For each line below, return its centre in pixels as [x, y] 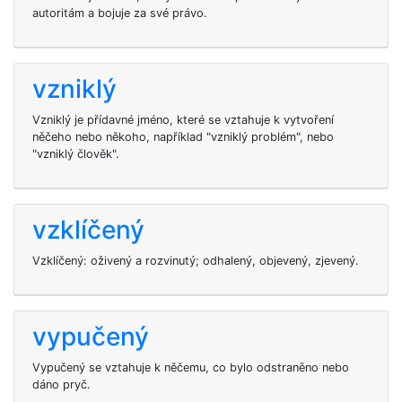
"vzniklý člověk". [76, 154]
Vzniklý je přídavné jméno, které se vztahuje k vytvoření [183, 120]
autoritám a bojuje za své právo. [120, 13]
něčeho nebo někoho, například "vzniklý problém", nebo [183, 137]
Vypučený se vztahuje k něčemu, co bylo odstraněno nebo [191, 367]
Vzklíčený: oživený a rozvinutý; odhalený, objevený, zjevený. [196, 261]
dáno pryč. [61, 385]
